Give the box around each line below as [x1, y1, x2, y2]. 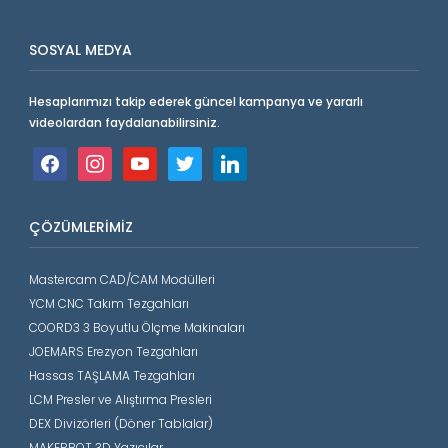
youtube [121, 149, 173, 167]
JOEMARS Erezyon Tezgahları [28, 343, 198, 361]
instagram [76, 149, 140, 167]
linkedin [211, 149, 258, 167]
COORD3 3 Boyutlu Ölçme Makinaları [28, 319, 245, 337]
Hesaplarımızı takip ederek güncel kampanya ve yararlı [28, 93, 363, 111]
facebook [31, 149, 89, 167]
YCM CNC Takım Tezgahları [28, 295, 189, 313]
